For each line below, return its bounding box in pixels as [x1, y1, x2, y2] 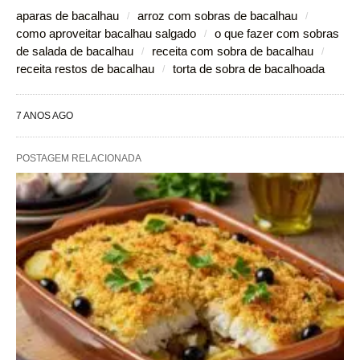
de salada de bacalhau [16, 43, 133, 58]
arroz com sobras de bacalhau [137, 8, 297, 22]
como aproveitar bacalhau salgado [16, 26, 196, 40]
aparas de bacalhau [16, 8, 119, 22]
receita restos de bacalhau [16, 61, 154, 76]
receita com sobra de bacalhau [152, 43, 313, 58]
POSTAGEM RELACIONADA [16, 152, 141, 164]
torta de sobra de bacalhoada [173, 61, 325, 76]
